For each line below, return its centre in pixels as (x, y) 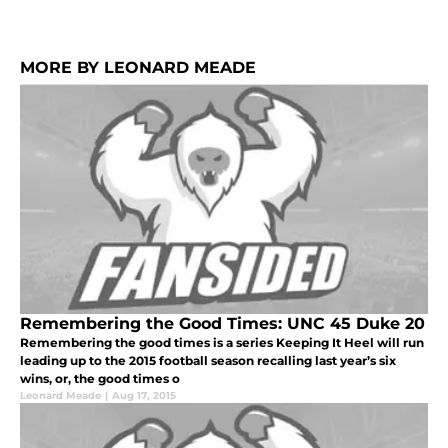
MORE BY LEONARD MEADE (138, 68)
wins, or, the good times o (100, 379)
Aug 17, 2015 (144, 396)
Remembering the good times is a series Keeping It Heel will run (222, 343)
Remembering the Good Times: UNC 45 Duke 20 (222, 324)
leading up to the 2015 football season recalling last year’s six (208, 361)
